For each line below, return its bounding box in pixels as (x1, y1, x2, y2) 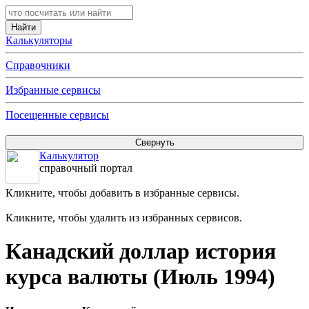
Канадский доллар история (6, 239, 276, 264)
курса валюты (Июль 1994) (6, 264, 275, 290)
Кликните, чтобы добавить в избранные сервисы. (6, 187, 239, 199)
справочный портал (39, 162, 132, 174)
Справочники (6, 59, 70, 71)
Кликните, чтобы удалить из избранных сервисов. (6, 212, 242, 223)
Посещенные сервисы (6, 109, 109, 121)
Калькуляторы (6, 34, 72, 46)
